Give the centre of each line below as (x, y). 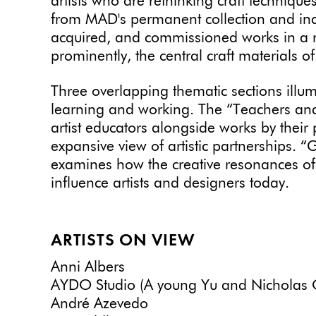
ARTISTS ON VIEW (123, 241)
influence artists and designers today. (170, 183)
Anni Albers (88, 268)
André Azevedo (99, 305)
